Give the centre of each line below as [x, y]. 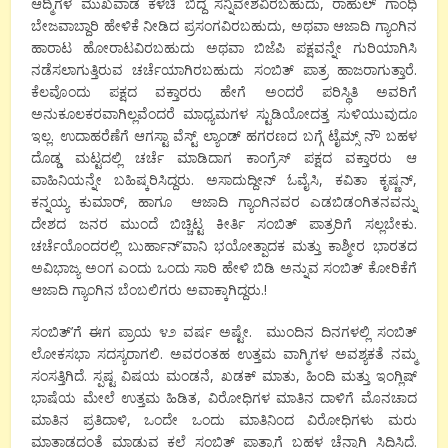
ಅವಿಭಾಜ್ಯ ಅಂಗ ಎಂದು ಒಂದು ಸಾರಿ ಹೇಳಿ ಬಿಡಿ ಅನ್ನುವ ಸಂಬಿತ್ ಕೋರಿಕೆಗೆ [224, 268]
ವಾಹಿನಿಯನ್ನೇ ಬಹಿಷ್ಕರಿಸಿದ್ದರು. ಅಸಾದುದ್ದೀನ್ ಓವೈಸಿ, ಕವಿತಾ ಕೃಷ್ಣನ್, [224, 180]
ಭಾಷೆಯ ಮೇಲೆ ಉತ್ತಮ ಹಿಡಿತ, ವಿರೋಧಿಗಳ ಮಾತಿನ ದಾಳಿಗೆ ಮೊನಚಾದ [224, 398]
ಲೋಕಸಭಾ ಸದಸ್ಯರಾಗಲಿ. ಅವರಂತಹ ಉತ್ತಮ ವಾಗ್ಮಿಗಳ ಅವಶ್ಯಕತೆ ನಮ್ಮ [224, 354]
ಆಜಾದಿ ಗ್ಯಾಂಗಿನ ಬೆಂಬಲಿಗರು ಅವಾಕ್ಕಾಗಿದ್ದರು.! [149, 290]
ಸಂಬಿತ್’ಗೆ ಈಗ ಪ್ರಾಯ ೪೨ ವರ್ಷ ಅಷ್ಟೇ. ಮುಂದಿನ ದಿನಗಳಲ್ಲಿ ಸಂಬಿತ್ [224, 332]
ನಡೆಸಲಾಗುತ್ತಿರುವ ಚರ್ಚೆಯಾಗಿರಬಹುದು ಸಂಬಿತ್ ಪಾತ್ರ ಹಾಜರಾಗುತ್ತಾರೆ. [224, 70]
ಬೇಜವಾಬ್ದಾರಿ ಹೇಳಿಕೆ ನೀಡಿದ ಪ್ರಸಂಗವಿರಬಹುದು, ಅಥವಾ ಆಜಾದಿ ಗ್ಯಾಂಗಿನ [224, 26]
